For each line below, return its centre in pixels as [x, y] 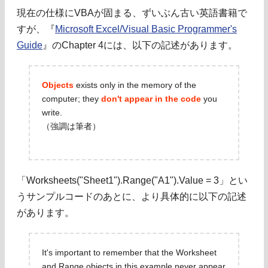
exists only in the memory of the [135, 85]
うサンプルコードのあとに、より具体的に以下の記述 [132, 197]
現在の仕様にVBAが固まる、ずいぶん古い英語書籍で [132, 13]
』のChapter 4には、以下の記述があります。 [140, 45]
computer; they [71, 99]
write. [52, 113]
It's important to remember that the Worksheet [129, 253]
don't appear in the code [151, 99]
